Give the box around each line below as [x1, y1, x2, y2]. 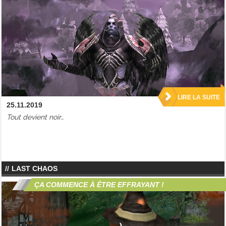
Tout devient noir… [7, 113, 64, 122]
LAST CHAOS [12, 164, 58, 173]
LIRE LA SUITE [178, 94, 220, 101]
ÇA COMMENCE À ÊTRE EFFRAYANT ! [34, 181, 164, 189]
